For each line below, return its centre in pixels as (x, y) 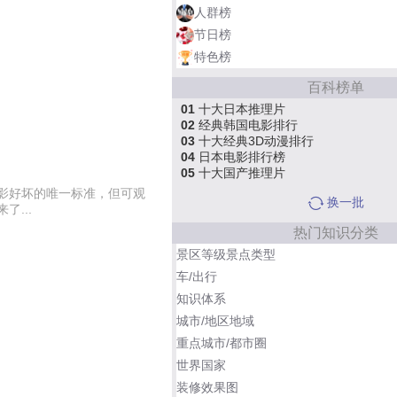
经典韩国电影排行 (246, 125)
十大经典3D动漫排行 (254, 141)
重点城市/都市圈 (222, 343)
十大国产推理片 (240, 173)
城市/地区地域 (215, 321)
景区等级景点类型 (226, 254)
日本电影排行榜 (240, 157)
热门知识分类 (336, 233)
